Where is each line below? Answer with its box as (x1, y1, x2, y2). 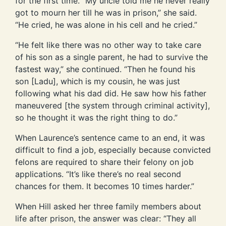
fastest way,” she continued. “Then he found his (15, 64, 195, 74)
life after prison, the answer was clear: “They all (15, 213, 196, 223)
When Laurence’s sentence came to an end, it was (15, 132, 205, 143)
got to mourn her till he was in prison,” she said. (15, 7, 197, 18)
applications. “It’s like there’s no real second (15, 168, 181, 179)
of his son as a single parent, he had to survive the (15, 51, 208, 62)
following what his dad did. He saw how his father (15, 88, 206, 98)
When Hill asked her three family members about (15, 201, 201, 211)
